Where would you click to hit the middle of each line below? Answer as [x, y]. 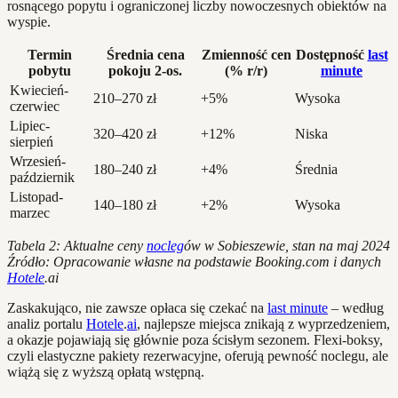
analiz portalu [47, 323]
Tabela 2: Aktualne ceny [77, 245]
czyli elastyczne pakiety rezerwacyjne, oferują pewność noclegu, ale [198, 355]
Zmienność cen [246, 54]
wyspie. [29, 21]
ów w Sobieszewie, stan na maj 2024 [287, 245]
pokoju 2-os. [145, 70]
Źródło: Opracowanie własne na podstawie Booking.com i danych [194, 261]
